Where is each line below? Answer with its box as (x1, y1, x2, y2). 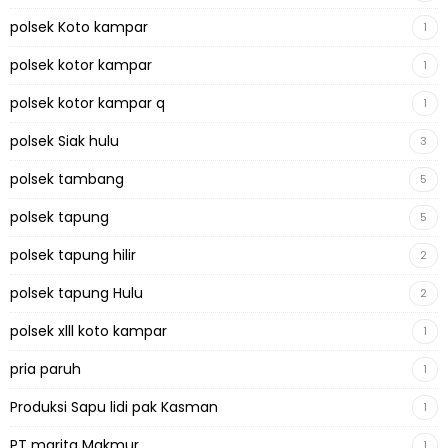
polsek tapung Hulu (10, 283, 143, 304)
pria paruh (10, 359, 81, 380)
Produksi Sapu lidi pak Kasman (10, 397, 218, 418)
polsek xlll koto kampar (10, 321, 167, 342)
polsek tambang (10, 169, 124, 190)
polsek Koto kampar (10, 17, 148, 38)
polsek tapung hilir (10, 245, 136, 266)
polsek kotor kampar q (10, 93, 165, 114)
